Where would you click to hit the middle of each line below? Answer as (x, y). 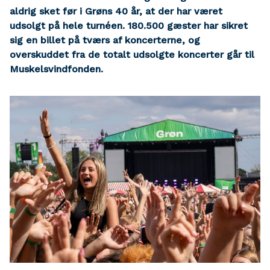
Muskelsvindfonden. (56, 69)
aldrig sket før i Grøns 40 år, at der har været (116, 11)
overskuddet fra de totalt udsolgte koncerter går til (132, 55)
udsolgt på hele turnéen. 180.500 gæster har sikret (129, 26)
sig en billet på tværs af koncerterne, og (105, 40)
